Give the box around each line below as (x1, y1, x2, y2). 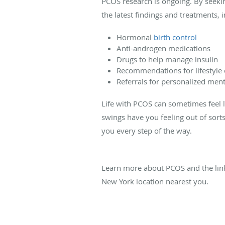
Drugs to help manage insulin (117, 54, 218, 64)
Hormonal (117, 32, 154, 42)
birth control (154, 32, 197, 42)
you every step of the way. (101, 125, 192, 136)
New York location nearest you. (101, 176, 208, 186)
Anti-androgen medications (117, 43, 210, 53)
